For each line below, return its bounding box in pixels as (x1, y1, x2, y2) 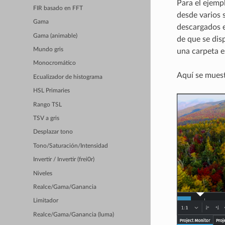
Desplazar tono (33, 129, 73, 135)
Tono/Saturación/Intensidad (33, 143, 108, 149)
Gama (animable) (33, 33, 78, 39)
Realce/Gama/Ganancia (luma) (33, 211, 115, 217)
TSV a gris (33, 116, 60, 122)
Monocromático (33, 60, 76, 66)
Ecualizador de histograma (33, 74, 103, 80)
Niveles (33, 170, 53, 176)
